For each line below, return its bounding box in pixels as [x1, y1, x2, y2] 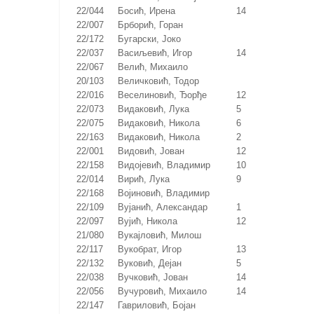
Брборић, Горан [117, 19, 191, 30]
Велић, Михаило [117, 61, 196, 72]
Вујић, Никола [117, 215, 186, 226]
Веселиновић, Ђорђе [117, 89, 215, 100]
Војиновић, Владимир [117, 187, 218, 198]
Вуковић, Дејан [117, 257, 190, 268]
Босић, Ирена [117, 5, 184, 16]
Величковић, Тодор [117, 75, 207, 86]
